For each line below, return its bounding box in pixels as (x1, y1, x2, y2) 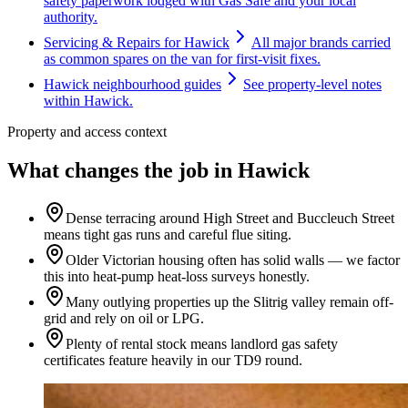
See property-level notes (243, 76, 382, 93)
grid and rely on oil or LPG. (44, 311, 204, 326)
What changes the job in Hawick (7, 158, 310, 183)
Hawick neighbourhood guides (44, 76, 221, 93)
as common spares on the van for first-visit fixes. (44, 51, 321, 67)
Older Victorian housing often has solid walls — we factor (66, 252, 400, 268)
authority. (44, 9, 97, 25)
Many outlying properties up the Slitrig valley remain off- (66, 294, 393, 310)
